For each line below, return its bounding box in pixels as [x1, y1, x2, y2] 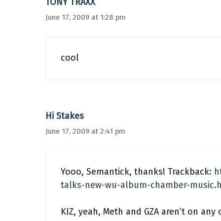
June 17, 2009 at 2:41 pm [45, 127, 125, 136]
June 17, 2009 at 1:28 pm [45, 13, 126, 22]
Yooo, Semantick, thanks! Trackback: [61, 166, 214, 177]
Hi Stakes [45, 110, 84, 121]
